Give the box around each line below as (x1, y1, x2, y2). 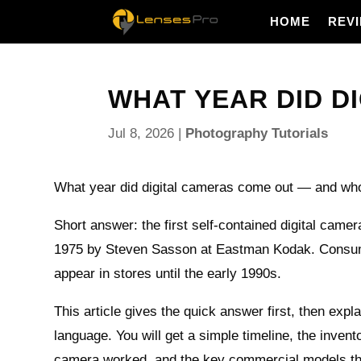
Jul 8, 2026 (108, 126, 175, 141)
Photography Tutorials (185, 126, 329, 141)
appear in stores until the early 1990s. (54, 266, 282, 281)
